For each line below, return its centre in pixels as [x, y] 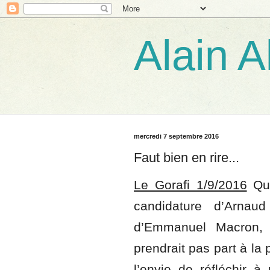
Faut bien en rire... [187, 157]
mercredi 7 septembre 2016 [176, 136]
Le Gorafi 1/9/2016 [190, 185]
